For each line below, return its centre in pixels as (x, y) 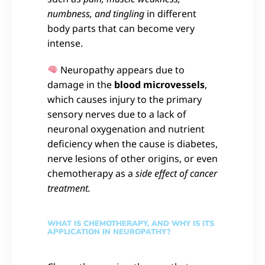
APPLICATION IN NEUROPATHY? (109, 232)
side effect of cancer (176, 173)
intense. (66, 43)
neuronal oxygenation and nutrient (126, 129)
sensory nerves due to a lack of (117, 114)
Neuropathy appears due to (122, 70)
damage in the (81, 84)
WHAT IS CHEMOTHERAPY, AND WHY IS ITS (131, 223)
